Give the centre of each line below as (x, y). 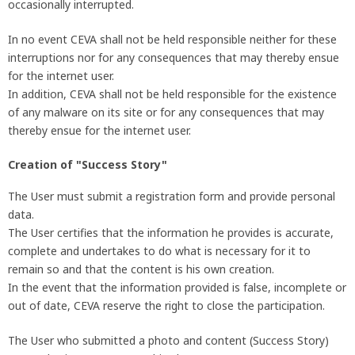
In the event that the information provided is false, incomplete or (177, 288)
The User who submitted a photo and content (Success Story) (168, 341)
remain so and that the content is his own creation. (141, 269)
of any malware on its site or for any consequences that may (166, 112)
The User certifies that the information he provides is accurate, (171, 233)
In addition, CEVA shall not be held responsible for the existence (172, 94)
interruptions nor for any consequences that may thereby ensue (174, 57)
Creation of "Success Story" (88, 164)
